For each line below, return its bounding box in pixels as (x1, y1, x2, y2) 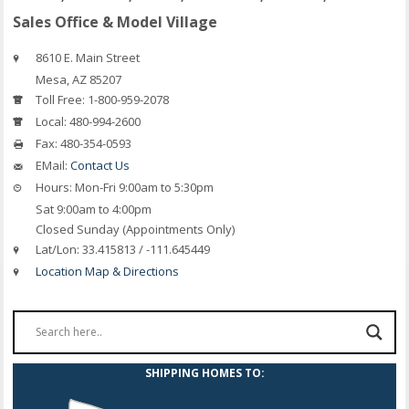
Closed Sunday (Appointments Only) (33, 220, 236, 237)
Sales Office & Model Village (13, 11, 218, 32)
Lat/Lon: (36, 240, 80, 257)
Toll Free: (36, 90, 86, 108)
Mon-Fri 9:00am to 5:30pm (72, 178, 215, 195)
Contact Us (70, 156, 131, 173)
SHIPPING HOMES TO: (144, 364, 265, 381)
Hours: (36, 178, 73, 195)
